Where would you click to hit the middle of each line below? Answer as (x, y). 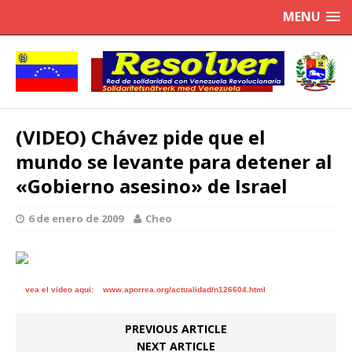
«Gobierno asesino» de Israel (152, 186)
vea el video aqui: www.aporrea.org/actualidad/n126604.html (141, 290)
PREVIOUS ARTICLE (176, 329)
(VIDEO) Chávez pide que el (141, 137)
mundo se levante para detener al (174, 162)
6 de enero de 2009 (76, 219)
